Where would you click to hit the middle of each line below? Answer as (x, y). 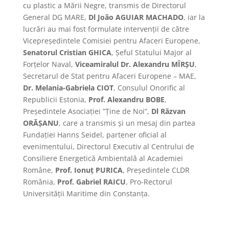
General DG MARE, (55, 17)
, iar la (194, 17)
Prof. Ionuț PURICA (89, 170)
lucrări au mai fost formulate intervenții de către (106, 29)
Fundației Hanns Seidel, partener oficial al (95, 134)
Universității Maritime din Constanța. (86, 193)
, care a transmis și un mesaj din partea (127, 123)
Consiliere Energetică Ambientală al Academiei (103, 158)
